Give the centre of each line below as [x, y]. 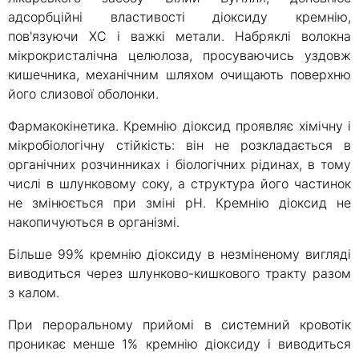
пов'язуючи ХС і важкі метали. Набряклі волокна [179, 36]
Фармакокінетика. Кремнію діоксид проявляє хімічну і [179, 126]
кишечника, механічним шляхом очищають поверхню [179, 75]
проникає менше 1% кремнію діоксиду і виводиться [179, 344]
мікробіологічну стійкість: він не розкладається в [179, 145]
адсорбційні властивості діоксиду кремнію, [179, 17]
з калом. [34, 293]
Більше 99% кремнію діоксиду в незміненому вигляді [179, 254]
